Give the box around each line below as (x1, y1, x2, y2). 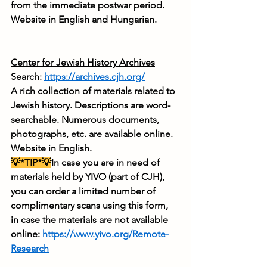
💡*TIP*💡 (11, 157, 51, 169)
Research (11, 243, 49, 254)
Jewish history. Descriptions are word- (11, 100, 170, 111)
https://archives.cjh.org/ (44, 71, 145, 83)
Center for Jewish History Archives (11, 57, 155, 69)
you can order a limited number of (11, 185, 158, 197)
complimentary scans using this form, (11, 200, 170, 212)
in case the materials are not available (11, 214, 170, 226)
